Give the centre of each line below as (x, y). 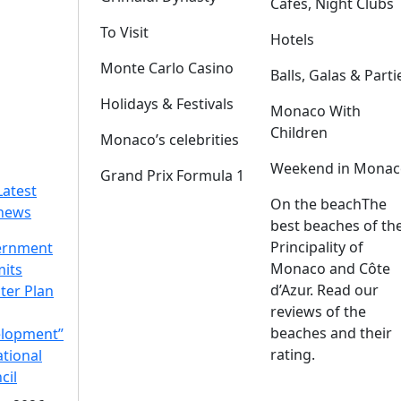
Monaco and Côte (330, 269)
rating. (293, 354)
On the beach (316, 204)
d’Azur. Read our (324, 290)
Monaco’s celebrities (170, 140)
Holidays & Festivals (167, 104)
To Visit (124, 32)
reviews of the (318, 311)
